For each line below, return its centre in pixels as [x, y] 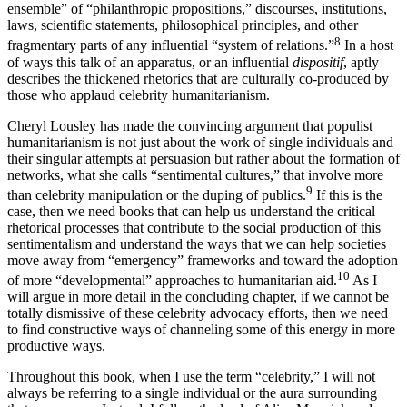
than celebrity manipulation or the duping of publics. [157, 211]
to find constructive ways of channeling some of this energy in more [201, 346]
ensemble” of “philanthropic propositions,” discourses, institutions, [197, 25]
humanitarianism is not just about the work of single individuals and [200, 158]
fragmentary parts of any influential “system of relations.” [171, 62]
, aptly [361, 78]
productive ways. [56, 362]
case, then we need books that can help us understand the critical [191, 227]
